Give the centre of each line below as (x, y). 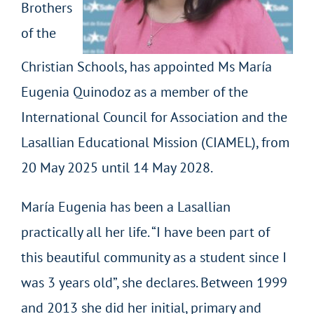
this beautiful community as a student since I (153, 257)
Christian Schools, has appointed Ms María (146, 66)
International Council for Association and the (154, 117)
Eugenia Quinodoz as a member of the (134, 91)
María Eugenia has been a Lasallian (125, 206)
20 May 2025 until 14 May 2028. (117, 167)
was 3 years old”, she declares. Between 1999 (154, 282)
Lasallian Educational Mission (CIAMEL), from (155, 142)
